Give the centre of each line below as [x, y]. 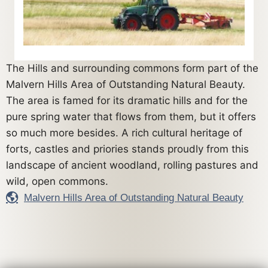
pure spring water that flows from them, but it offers [131, 116]
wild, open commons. [57, 181]
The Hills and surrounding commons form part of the [132, 68]
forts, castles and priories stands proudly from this [127, 149]
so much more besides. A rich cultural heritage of [124, 133]
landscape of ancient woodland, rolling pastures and [132, 165]
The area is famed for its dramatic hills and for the [127, 100]
